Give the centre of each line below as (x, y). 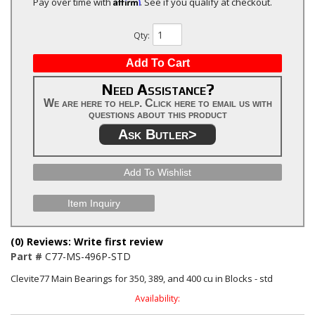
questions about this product (157, 114)
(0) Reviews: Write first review (87, 242)
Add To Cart (157, 63)
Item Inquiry (94, 203)
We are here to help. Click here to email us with (157, 103)
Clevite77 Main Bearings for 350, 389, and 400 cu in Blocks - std (142, 278)
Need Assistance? (157, 89)
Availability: (157, 298)
